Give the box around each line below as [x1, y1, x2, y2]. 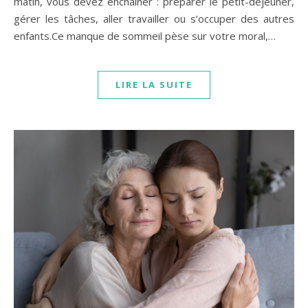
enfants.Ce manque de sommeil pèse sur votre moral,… [14, 28, 276, 43]
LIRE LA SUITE [115, 78, 192, 91]
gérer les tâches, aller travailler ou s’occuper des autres [14, 11, 294, 25]
